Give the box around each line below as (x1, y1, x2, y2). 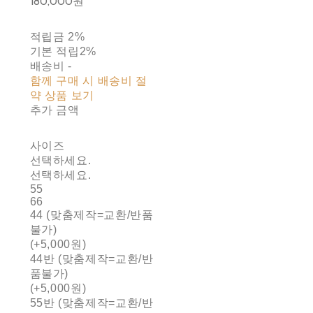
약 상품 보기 (29, 89, 95, 101)
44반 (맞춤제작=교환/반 (29, 252, 154, 265)
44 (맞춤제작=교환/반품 (29, 208, 154, 221)
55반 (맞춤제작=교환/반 (29, 296, 154, 309)
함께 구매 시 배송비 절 (29, 74, 147, 87)
